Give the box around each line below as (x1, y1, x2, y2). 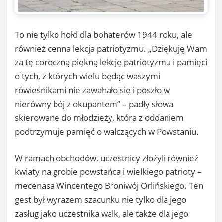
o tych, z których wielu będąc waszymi (15, 70, 160, 82)
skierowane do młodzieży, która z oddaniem (15, 111, 184, 123)
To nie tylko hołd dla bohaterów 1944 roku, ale (15, 28, 192, 40)
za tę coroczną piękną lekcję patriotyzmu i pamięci (15, 56, 207, 68)
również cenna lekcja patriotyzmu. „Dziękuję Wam (15, 42, 207, 54)
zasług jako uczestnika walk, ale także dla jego (15, 208, 188, 220)
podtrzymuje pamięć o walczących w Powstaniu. (15, 125, 199, 137)
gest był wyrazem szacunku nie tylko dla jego (15, 194, 186, 206)
